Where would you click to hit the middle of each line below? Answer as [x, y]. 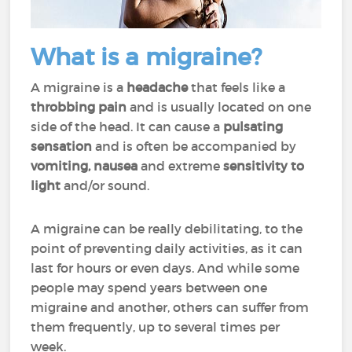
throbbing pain [79, 107]
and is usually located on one [219, 107]
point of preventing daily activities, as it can [167, 248]
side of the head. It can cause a [127, 126]
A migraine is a [79, 87]
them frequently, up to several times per [156, 327]
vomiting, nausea [86, 166]
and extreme [181, 166]
